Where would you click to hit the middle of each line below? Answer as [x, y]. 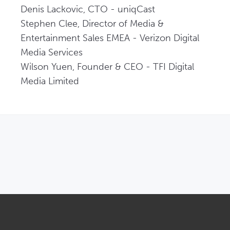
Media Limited [51, 81]
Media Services [55, 52]
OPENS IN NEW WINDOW [155, 137]
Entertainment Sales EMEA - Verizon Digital [110, 38]
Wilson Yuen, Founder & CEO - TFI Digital [107, 67]
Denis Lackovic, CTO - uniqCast [92, 9]
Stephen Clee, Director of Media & [92, 24]
